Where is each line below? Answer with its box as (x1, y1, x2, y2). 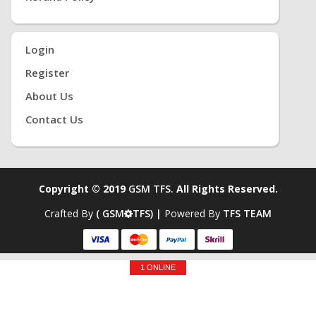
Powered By (164, 207, 223, 220)
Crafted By (44, 207, 96, 220)
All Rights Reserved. (173, 182, 278, 195)
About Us (25, 89, 73, 103)
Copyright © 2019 (38, 182, 128, 195)
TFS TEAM (223, 207, 272, 220)
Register (25, 66, 69, 80)
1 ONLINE (140, 262, 176, 272)
